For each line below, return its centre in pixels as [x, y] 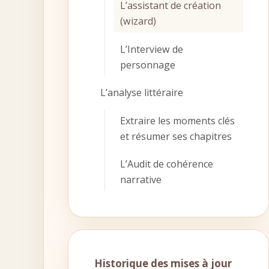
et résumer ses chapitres [176, 136]
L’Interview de [151, 49]
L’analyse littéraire [141, 92]
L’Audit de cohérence [166, 164]
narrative [141, 180]
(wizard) [138, 21]
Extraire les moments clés [177, 120]
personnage [147, 65]
